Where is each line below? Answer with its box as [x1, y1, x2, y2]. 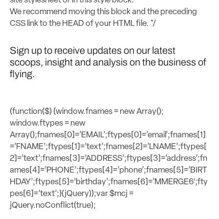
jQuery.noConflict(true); [10, 201, 96, 210]
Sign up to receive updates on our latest [10, 44, 175, 56]
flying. [10, 68, 35, 79]
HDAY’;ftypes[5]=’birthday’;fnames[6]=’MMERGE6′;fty [10, 177, 208, 186]
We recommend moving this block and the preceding [10, 7, 197, 16]
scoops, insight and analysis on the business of [10, 56, 206, 67]
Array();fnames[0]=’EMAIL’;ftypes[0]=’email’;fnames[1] [10, 131, 206, 139]
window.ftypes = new [10, 119, 86, 128]
